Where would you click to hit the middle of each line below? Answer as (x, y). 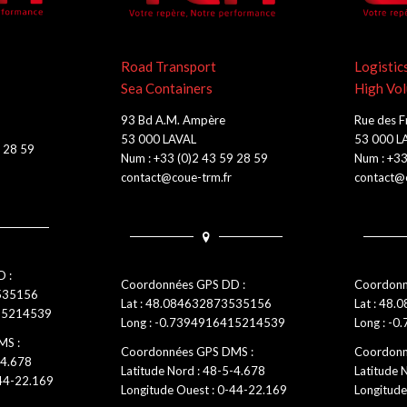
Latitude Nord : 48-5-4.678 (193, 371)
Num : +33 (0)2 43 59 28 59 (194, 158)
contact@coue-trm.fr (176, 177)
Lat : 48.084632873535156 (196, 304)
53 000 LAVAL (159, 139)
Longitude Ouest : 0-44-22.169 (204, 390)
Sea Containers (167, 89)
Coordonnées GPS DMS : (187, 352)
